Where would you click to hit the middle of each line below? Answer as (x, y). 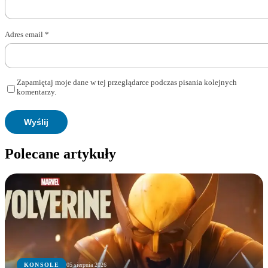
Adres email (25, 34)
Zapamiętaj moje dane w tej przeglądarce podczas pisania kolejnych (127, 82)
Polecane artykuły (60, 153)
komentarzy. (36, 92)
